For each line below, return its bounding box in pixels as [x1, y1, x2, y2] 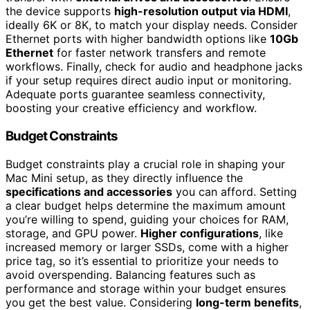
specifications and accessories [6, 184, 172, 199]
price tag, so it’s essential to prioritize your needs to [6, 253, 279, 268]
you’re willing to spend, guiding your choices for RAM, [6, 212, 289, 226]
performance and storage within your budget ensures [6, 281, 286, 295]
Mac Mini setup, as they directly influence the [6, 170, 243, 185]
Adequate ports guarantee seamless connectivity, [6, 87, 265, 102]
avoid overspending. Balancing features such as [6, 267, 255, 282]
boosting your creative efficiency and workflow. [6, 101, 257, 116]
